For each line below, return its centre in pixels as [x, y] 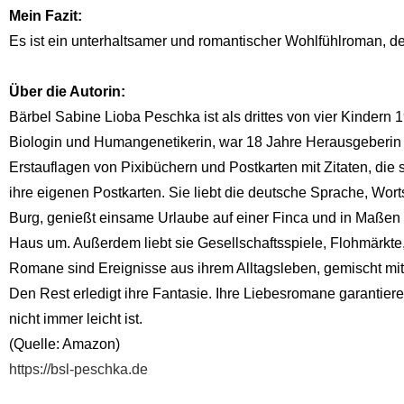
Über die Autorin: [69, 91]
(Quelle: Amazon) [64, 344]
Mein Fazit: [47, 15]
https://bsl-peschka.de [78, 369]
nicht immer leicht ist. [78, 318]
